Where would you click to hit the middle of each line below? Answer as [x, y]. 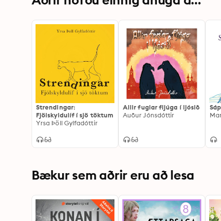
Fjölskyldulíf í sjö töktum [75, 115]
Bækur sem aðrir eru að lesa [113, 175]
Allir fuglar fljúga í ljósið [162, 107]
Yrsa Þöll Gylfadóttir [67, 123]
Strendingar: [56, 107]
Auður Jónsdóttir [149, 115]
